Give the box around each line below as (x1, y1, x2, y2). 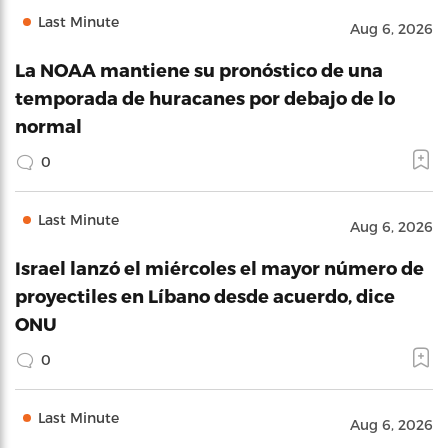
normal (15, 115, 82, 136)
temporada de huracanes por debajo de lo (15, 87, 395, 108)
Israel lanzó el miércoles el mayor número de (15, 257, 424, 278)
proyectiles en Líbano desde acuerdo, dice (15, 285, 395, 306)
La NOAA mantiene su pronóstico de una (15, 59, 383, 80)
